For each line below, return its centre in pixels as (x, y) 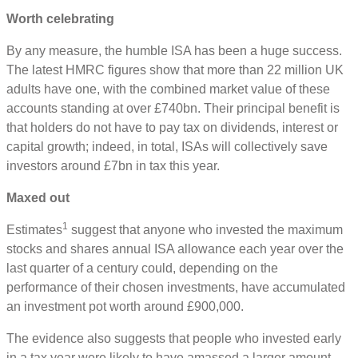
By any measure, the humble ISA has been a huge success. (174, 51)
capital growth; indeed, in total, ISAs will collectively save (167, 147)
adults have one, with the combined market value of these (168, 89)
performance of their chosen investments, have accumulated (176, 288)
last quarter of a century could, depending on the (142, 268)
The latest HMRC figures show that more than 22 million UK (175, 70)
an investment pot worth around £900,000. (128, 307)
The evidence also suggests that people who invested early (174, 339)
